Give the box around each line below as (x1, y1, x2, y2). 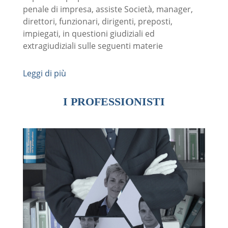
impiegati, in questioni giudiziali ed (22, 27, 155, 39)
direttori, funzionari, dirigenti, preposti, (22, 15, 173, 27)
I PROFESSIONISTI (63, 95, 165, 108)
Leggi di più (22, 67, 66, 79)
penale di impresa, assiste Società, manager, (22, 3, 193, 15)
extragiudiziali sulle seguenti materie (22, 40, 163, 51)
